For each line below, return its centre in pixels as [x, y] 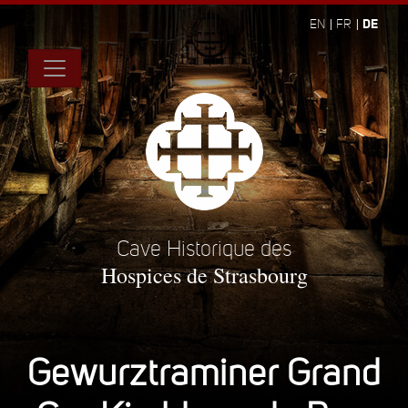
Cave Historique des [204, 249]
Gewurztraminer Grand [204, 373]
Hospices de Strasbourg [204, 275]
